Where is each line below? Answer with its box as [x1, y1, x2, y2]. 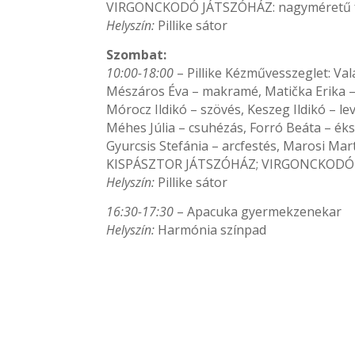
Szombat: [106, 45, 167, 63]
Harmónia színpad [155, 220, 267, 239]
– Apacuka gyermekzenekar [174, 202, 342, 220]
